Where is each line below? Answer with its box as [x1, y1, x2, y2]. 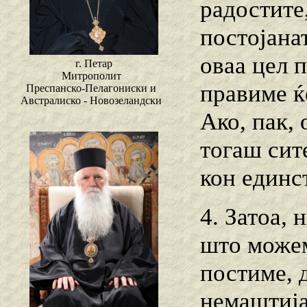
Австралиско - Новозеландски [21, 95, 162, 107]
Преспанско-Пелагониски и [26, 82, 156, 95]
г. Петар [75, 58, 112, 70]
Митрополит [61, 70, 121, 82]
